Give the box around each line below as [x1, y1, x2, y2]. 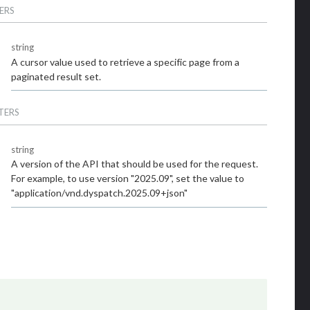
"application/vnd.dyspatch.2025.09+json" [11, 187, 188, 199]
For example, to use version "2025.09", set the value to [11, 172, 244, 185]
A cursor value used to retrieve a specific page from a [11, 55, 239, 68]
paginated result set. [11, 70, 101, 82]
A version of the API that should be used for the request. [11, 158, 258, 170]
